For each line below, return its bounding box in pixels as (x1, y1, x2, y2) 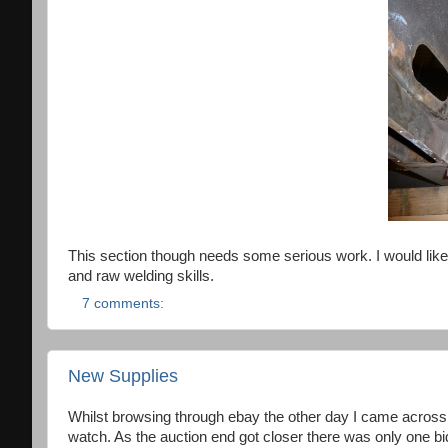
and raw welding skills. (68, 268, 214, 284)
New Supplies (68, 365, 178, 386)
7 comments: (81, 295, 168, 311)
